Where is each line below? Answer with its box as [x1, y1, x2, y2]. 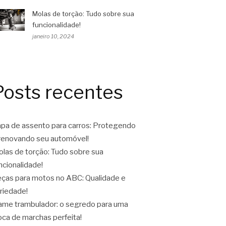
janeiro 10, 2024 [32, 33, 74, 40]
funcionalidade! [32, 21, 81, 29]
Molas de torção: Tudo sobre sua [32, 10, 134, 18]
